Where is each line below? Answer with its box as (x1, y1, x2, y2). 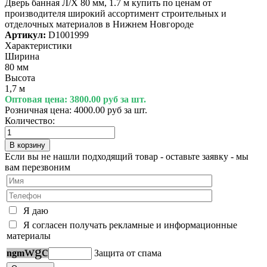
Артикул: (5, 29, 46, 40)
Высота (5, 72, 35, 83)
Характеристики (5, 40, 72, 51)
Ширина (5, 51, 39, 61)
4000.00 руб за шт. (74, 104, 147, 115)
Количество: (5, 115, 55, 126)
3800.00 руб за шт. (70, 94, 146, 104)
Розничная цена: (5, 104, 74, 115)
